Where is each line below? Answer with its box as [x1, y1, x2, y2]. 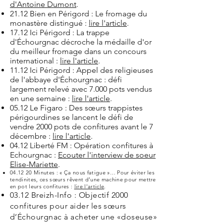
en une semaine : [10, 94, 72, 103]
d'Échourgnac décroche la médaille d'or [10, 37, 152, 47]
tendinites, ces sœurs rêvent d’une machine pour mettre [10, 176, 156, 183]
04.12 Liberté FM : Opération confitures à [10, 141, 153, 150]
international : [10, 56, 60, 65]
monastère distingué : [10, 18, 89, 28]
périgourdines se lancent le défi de [10, 112, 133, 122]
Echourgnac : [10, 150, 58, 160]
